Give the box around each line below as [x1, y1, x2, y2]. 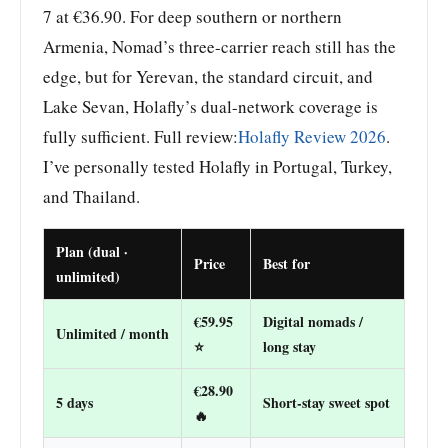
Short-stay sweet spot [263, 391, 390, 413]
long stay [263, 335, 316, 357]
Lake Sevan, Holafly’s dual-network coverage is [43, 94, 378, 118]
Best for [263, 252, 310, 274]
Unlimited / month [56, 322, 169, 344]
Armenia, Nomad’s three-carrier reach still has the [43, 34, 396, 58]
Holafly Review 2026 [238, 124, 386, 148]
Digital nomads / [263, 310, 363, 332]
